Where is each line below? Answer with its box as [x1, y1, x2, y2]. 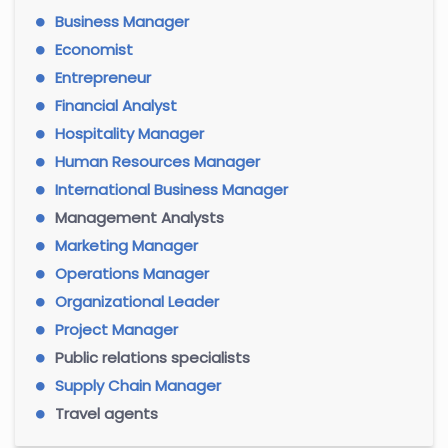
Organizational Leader [55, 290, 219, 312]
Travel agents [55, 402, 158, 424]
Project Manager [55, 318, 178, 340]
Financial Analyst [55, 94, 177, 116]
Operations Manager [55, 262, 209, 284]
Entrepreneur [55, 66, 151, 88]
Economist [55, 38, 133, 60]
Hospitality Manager [55, 122, 204, 144]
